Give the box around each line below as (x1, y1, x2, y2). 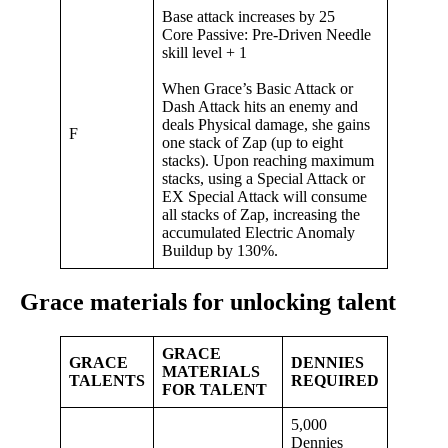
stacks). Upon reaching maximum (162, 152, 374, 170)
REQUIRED (291, 372, 379, 390)
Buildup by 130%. (162, 242, 278, 260)
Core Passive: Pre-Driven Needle (162, 26, 371, 44)
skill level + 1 (162, 44, 247, 62)
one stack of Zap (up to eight (162, 134, 343, 152)
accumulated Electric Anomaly (162, 224, 355, 242)
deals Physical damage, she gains (162, 116, 370, 134)
